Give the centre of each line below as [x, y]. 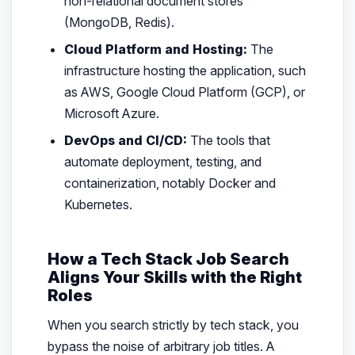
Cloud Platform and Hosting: [156, 49]
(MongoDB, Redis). [120, 22]
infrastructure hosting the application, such [185, 70]
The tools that [229, 140]
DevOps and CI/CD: [126, 140]
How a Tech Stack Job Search [168, 259]
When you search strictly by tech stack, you [173, 325]
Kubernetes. [99, 204]
